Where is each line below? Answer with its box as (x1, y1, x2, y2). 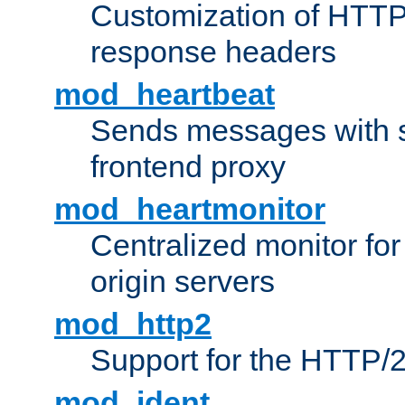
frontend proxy (90, 149, 286, 184)
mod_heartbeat (54, 77, 275, 112)
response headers (90, 34, 336, 70)
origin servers (90, 264, 275, 299)
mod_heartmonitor (54, 192, 325, 227)
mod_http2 (54, 306, 212, 342)
